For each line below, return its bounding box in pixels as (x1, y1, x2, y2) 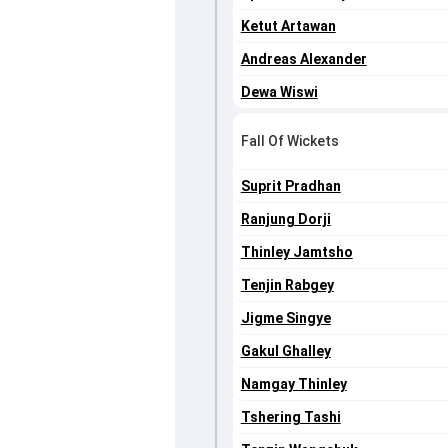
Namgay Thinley (240, 376, 347, 393)
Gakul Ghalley (240, 343, 331, 360)
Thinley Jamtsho (240, 244, 353, 261)
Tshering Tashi (240, 409, 341, 426)
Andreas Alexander (240, 51, 367, 68)
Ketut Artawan (240, 18, 336, 35)
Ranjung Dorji (240, 211, 331, 228)
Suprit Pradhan (240, 178, 341, 195)
